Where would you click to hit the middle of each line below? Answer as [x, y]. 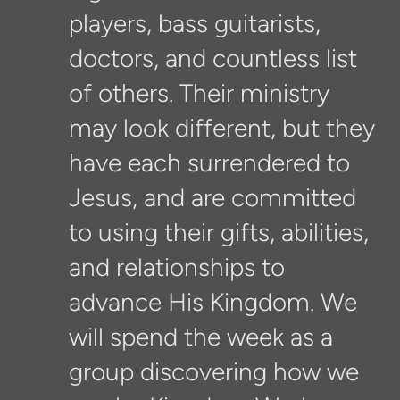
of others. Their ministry [199, 92]
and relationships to [176, 267]
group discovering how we [213, 371]
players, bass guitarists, [194, 23]
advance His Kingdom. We [212, 301]
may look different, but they [221, 127]
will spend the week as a [200, 336]
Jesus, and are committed [212, 197]
